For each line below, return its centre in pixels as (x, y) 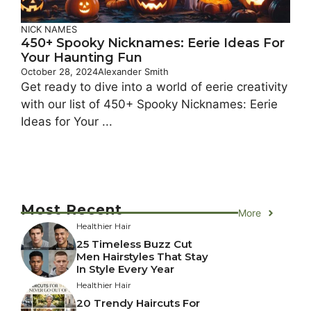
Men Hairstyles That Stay (142, 257)
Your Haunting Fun (82, 58)
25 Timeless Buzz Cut (134, 244)
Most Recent (72, 210)
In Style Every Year (125, 269)
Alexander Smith (133, 72)
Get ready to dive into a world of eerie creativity (154, 87)
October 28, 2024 (59, 72)
